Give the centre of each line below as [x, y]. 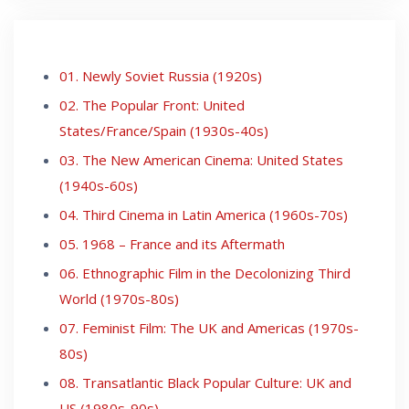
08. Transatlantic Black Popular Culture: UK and [205, 382]
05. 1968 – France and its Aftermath [172, 243]
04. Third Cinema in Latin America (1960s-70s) [204, 214]
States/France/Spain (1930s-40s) [164, 130]
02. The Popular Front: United [152, 105]
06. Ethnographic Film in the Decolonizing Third [205, 273]
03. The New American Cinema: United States [201, 159]
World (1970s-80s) [119, 298]
